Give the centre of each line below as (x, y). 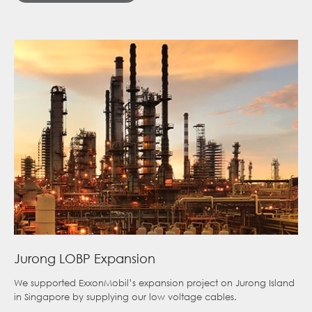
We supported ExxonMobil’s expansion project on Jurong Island (154, 283)
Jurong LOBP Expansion (85, 259)
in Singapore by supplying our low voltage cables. (125, 297)
